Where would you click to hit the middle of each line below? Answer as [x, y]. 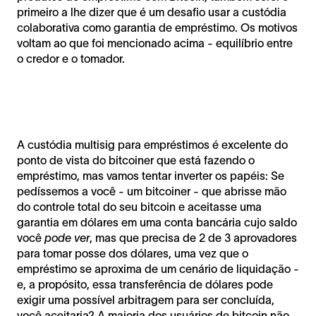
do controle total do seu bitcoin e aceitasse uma [139, 206]
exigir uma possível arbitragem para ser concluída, [146, 299]
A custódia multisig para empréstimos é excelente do [152, 144]
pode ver [67, 237]
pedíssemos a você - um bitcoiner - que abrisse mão [152, 191]
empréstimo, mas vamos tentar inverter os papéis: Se [151, 175]
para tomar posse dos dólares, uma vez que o [133, 253]
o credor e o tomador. [72, 58]
